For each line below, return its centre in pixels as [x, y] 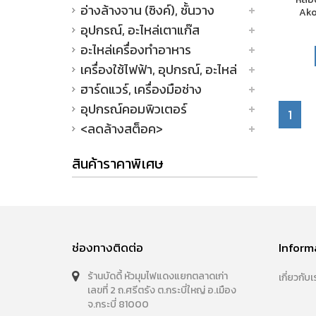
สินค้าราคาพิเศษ [118, 164]
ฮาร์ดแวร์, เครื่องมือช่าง [141, 89]
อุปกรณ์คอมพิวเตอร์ [134, 109]
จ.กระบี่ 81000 [118, 304]
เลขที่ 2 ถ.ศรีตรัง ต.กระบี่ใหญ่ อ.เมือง [162, 290]
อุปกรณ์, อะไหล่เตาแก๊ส [140, 30]
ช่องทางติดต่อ [108, 248]
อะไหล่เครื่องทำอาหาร [136, 50]
